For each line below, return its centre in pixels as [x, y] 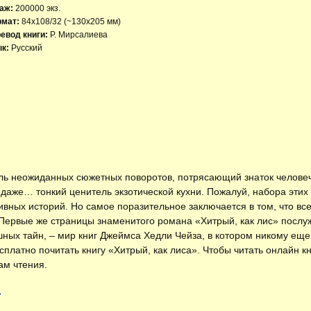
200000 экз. [38, 8]
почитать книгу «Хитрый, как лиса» [118, 250]
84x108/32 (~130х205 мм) [71, 22]
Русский [26, 48]
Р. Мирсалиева [79, 35]
